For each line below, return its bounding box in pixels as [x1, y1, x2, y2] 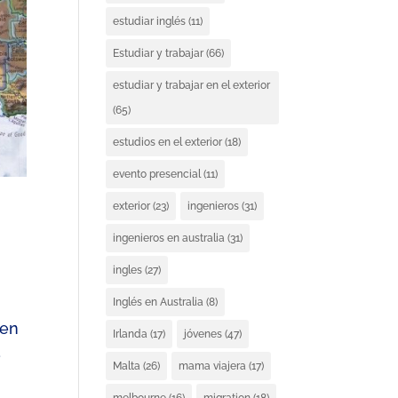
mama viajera [179, 360, 247, 372]
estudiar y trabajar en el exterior [113, 79, 271, 92]
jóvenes [184, 328, 223, 340]
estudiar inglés [113, 15, 187, 28]
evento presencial [113, 168, 202, 180]
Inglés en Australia [113, 296, 204, 308]
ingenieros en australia [113, 232, 226, 244]
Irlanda [113, 328, 148, 340]
